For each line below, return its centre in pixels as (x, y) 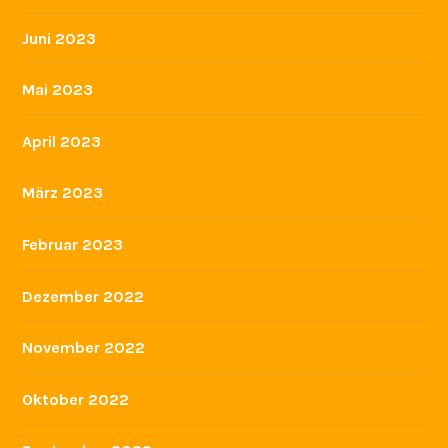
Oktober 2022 (76, 399)
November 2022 (84, 348)
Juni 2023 (59, 38)
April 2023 (62, 141)
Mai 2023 (58, 90)
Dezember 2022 (83, 296)
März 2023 (63, 193)
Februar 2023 (73, 245)
